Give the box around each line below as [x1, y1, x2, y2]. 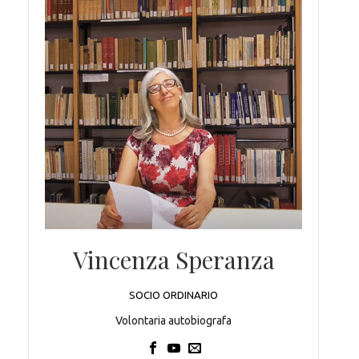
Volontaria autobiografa [115, 313, 232, 327]
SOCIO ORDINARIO [129, 288, 218, 301]
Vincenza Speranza [72, 243, 275, 276]
